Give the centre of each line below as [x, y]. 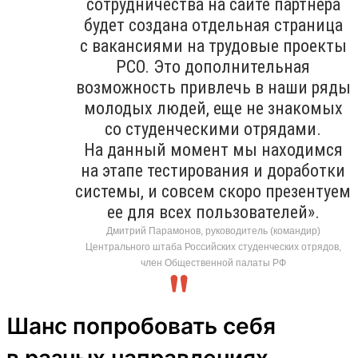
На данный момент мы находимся [213, 149]
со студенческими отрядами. [213, 129]
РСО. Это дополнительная [213, 66]
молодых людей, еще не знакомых [213, 108]
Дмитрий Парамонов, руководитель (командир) [213, 231]
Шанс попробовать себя [141, 326]
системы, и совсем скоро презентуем [213, 191]
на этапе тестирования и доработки [213, 170]
